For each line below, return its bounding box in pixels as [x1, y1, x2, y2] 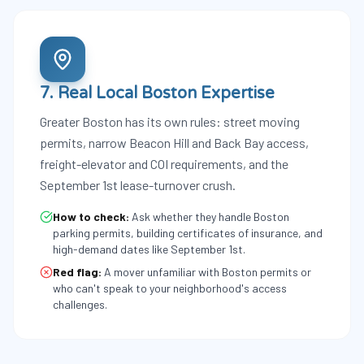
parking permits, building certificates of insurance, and [53, 226, 323, 240]
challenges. [53, 297, 107, 311]
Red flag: [53, 265, 102, 279]
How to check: [53, 210, 129, 223]
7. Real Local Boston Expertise [40, 84, 275, 103]
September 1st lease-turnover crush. [40, 177, 236, 193]
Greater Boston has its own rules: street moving [40, 114, 300, 129]
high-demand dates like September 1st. [53, 242, 245, 256]
